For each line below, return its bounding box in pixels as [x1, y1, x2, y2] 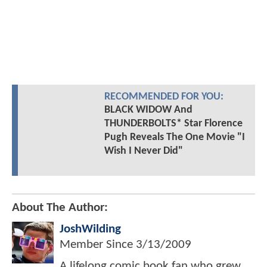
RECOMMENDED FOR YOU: [104, 92, 223, 103]
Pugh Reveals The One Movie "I [104, 132, 245, 144]
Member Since [60, 238, 136, 252]
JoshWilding [60, 223, 121, 236]
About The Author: [12, 201, 108, 215]
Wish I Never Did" [104, 145, 183, 157]
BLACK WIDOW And [104, 104, 193, 116]
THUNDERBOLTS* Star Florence [104, 118, 243, 130]
